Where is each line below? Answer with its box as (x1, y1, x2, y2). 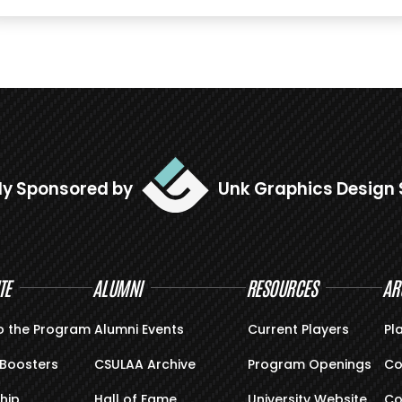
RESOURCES (246, 275, 318, 300)
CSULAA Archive (94, 355, 196, 373)
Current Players (248, 320, 349, 338)
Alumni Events (94, 320, 184, 338)
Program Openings (248, 355, 371, 373)
